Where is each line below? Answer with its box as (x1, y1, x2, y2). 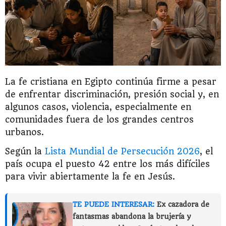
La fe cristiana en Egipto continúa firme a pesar (5, 77, 216, 87)
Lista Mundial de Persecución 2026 (45, 146, 200, 157)
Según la (5, 146, 45, 157)
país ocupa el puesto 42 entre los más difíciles (5, 159, 210, 169)
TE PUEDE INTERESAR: (73, 200, 154, 209)
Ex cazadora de (157, 200, 209, 209)
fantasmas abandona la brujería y (73, 212, 191, 221)
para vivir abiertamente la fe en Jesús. (5, 172, 175, 182)
